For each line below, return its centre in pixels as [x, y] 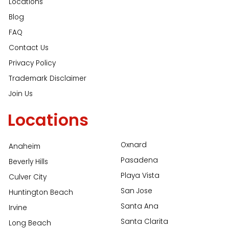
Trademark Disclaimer [48, 79]
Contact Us [29, 48]
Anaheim [25, 147]
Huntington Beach [41, 193]
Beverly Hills [28, 162]
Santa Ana [140, 207]
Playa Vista [140, 176]
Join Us [21, 94]
